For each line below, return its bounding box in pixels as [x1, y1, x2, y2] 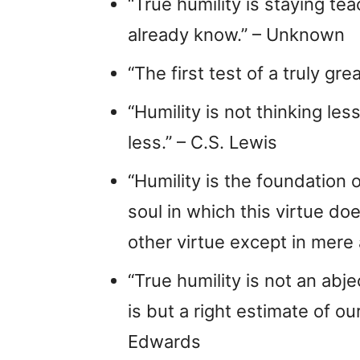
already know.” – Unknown [128, 23, 345, 45]
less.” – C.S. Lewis [128, 131, 277, 153]
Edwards [128, 330, 201, 352]
